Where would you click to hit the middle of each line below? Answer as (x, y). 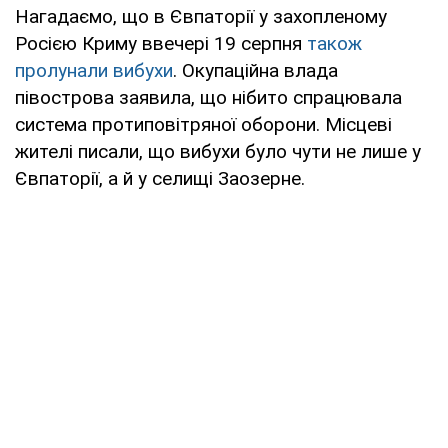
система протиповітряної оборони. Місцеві (203, 124)
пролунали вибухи (94, 70)
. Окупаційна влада (255, 70)
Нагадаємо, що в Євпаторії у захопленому (201, 16)
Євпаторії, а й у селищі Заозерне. (160, 178)
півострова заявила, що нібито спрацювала (208, 97)
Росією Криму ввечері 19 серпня (161, 43)
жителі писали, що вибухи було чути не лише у (218, 151)
